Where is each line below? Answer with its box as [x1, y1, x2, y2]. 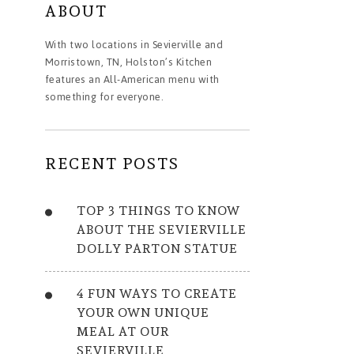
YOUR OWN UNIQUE [76, 303, 209, 322]
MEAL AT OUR [76, 322, 169, 341]
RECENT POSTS [44, 151, 179, 176]
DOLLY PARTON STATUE [76, 239, 238, 258]
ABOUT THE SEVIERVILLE [76, 220, 247, 239]
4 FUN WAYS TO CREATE [76, 284, 237, 303]
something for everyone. [44, 87, 164, 107]
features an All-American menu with [44, 70, 220, 89]
